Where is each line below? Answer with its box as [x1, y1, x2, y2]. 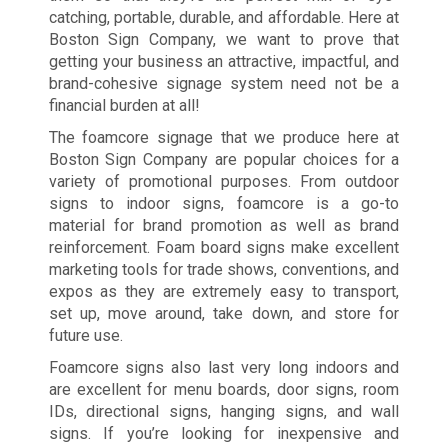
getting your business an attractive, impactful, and [48, 51, 400, 71]
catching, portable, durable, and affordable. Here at [48, 7, 400, 27]
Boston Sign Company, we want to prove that [48, 29, 400, 49]
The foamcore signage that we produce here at [48, 127, 400, 147]
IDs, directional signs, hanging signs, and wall [48, 401, 400, 421]
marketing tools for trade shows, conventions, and [48, 259, 400, 279]
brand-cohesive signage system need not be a [48, 73, 400, 93]
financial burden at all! [48, 95, 200, 115]
